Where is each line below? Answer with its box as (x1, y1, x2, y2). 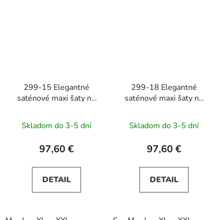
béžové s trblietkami (20, 114, 92, 125)
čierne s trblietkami (130, 114, 198, 125)
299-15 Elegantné (23, 82, 89, 93)
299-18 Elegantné (131, 82, 197, 93)
